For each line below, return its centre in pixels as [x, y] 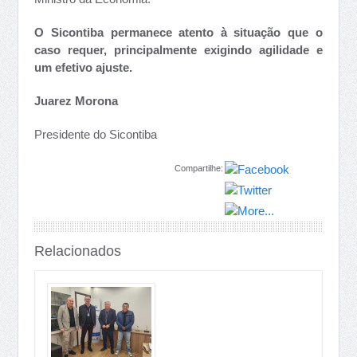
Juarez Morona [76, 101]
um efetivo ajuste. [85, 67]
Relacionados [78, 251]
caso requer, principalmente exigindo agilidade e [178, 50]
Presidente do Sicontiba [96, 134]
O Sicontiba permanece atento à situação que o [178, 32]
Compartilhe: [198, 168]
